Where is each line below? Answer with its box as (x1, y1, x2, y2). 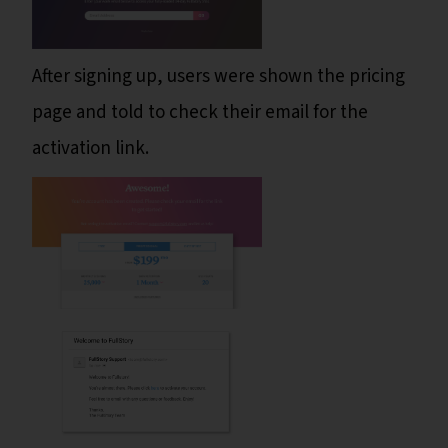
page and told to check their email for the (32, 99, 368, 127)
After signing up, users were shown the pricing (32, 63, 405, 91)
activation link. (32, 135, 149, 163)
